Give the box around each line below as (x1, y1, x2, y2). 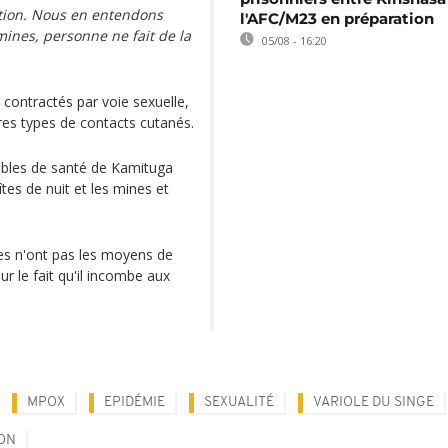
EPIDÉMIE (104, 395, 165, 410)
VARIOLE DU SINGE (313, 395, 434, 410)
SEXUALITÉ (204, 395, 274, 410)
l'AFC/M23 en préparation (240, 9, 434, 28)
